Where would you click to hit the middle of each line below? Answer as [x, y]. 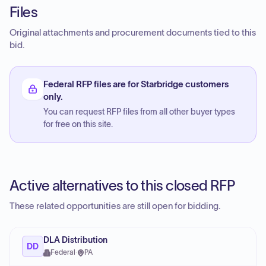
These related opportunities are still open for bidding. [115, 206]
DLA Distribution [75, 240]
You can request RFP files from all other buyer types [139, 112]
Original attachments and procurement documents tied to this [133, 33]
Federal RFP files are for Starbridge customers [136, 84]
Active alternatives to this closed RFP [122, 186]
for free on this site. [78, 124]
